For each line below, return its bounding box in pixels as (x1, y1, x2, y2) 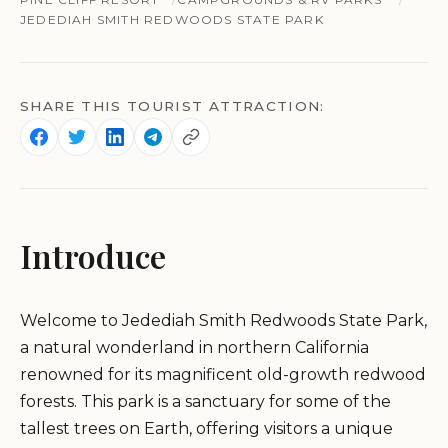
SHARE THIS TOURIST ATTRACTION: (20, 97, 325, 114)
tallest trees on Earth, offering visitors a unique (20, 418, 393, 438)
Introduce (20, 233, 166, 277)
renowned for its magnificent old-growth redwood (20, 364, 426, 384)
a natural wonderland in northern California (20, 337, 369, 357)
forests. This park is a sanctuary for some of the (20, 391, 391, 411)
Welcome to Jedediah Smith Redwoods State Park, (20, 310, 427, 330)
